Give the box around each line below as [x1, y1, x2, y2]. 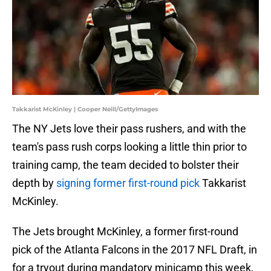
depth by [12, 177, 56, 190]
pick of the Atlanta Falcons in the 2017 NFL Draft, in [12, 243, 257, 256]
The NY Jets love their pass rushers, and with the [12, 122, 246, 135]
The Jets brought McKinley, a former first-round [12, 225, 238, 238]
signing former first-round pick [56, 177, 200, 190]
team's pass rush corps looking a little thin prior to [12, 140, 247, 154]
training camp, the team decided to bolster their [12, 158, 239, 172]
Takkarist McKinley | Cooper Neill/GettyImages [12, 105, 158, 114]
